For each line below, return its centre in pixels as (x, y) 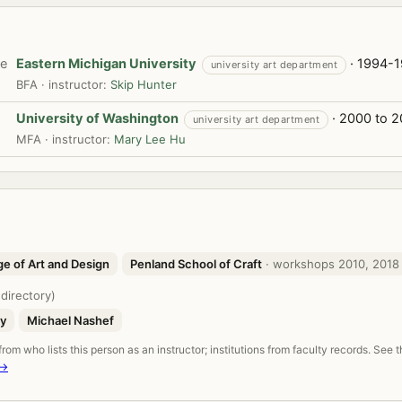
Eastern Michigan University (106, 64)
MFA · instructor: (65, 139)
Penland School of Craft (196, 264)
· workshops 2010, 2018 (332, 264)
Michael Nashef (70, 320)
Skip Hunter (144, 84)
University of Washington (97, 118)
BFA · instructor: (63, 84)
